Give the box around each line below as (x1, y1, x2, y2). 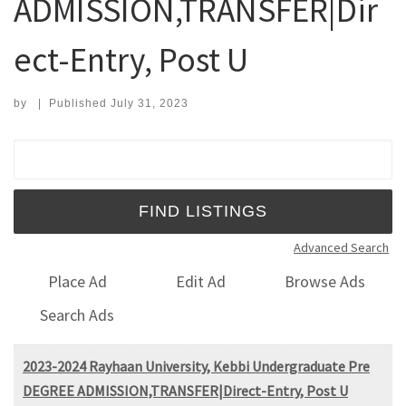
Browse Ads (285, 271, 366, 293)
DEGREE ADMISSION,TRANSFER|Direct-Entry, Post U (23, 381, 348, 400)
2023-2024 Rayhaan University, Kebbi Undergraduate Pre (23, 356, 370, 375)
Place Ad (47, 271, 107, 293)
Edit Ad (176, 271, 227, 293)
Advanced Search (294, 238, 389, 256)
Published (48, 96, 111, 110)
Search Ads (40, 304, 115, 325)
